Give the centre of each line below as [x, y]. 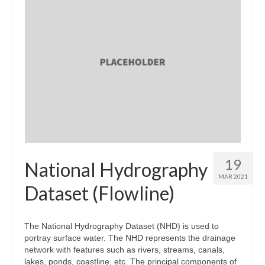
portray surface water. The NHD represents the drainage [130, 237]
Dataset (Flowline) [99, 193]
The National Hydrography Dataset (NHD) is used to [122, 226]
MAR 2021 [233, 176]
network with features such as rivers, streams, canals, [125, 249]
